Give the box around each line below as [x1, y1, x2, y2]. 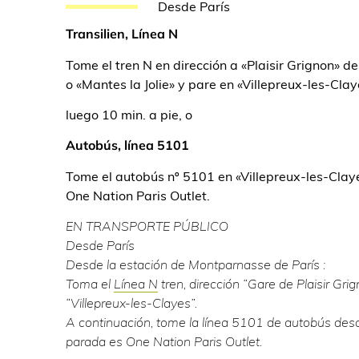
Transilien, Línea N [66, 26, 178, 42]
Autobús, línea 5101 [66, 137, 189, 154]
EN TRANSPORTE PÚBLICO [66, 218, 228, 235]
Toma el [66, 276, 114, 292]
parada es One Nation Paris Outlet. [66, 333, 262, 350]
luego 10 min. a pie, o [66, 106, 192, 123]
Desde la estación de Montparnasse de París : [66, 256, 329, 273]
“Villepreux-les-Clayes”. [66, 295, 197, 312]
